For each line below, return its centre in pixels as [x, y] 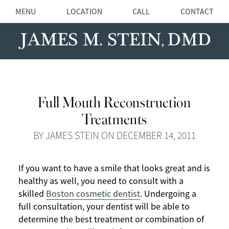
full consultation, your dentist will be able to [104, 207]
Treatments [114, 118]
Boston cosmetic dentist [93, 194]
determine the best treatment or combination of [111, 220]
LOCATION [84, 12]
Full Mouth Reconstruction [114, 101]
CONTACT [197, 12]
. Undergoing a [168, 194]
